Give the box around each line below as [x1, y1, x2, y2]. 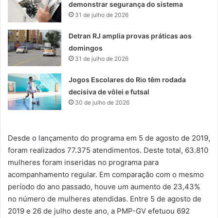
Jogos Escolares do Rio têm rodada [69, 75, 186, 84]
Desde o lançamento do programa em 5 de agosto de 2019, [8, 133, 210, 143]
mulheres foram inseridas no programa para [8, 157, 159, 167]
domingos [69, 43, 103, 52]
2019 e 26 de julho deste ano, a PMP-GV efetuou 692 [8, 206, 190, 216]
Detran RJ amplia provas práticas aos [69, 31, 192, 40]
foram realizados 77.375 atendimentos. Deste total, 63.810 [8, 145, 208, 155]
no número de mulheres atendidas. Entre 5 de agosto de [8, 194, 201, 203]
